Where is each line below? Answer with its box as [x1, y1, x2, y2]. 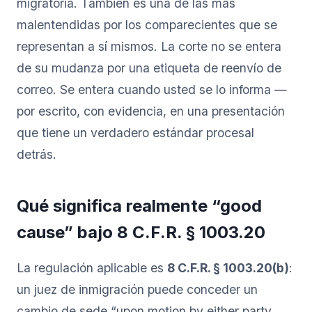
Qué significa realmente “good [17, 195, 262, 216]
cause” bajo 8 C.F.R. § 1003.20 [17, 221, 265, 242]
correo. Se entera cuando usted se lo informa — [17, 81, 287, 97]
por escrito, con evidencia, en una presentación [17, 103, 285, 118]
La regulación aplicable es [17, 260, 167, 275]
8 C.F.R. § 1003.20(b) [167, 260, 289, 275]
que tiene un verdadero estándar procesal [17, 125, 254, 140]
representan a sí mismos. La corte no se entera [17, 38, 281, 54]
